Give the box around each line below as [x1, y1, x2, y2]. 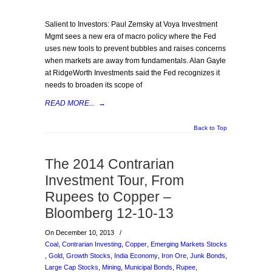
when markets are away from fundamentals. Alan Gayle [45, 56, 226, 65]
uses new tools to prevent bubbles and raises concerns [45, 44, 226, 53]
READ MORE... [45, 99, 95, 107]
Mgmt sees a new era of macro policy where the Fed [45, 32, 216, 41]
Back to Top [194, 124, 227, 131]
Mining [102, 263, 121, 271]
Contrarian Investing [62, 240, 121, 248]
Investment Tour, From [45, 172, 184, 188]
